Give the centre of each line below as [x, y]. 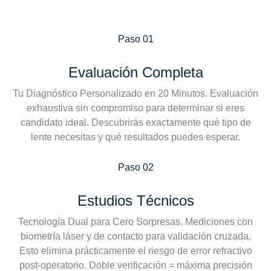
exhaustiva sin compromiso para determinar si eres [135, 108]
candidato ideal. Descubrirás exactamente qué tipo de [135, 122]
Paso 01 [135, 39]
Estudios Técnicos [135, 200]
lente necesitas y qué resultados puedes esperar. [135, 137]
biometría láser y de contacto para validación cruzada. [135, 236]
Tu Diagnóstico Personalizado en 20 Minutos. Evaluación [135, 93]
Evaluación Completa [135, 72]
